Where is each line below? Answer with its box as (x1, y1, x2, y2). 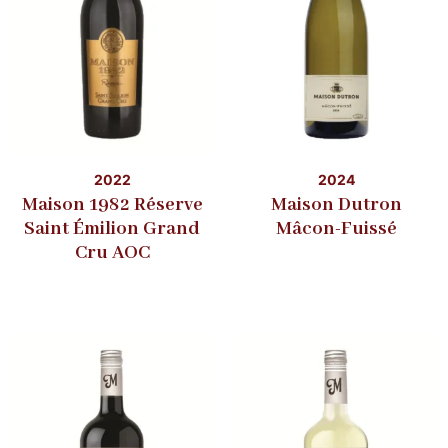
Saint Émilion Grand (24, 216, 200, 241)
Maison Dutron (270, 192, 402, 217)
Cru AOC (74, 240, 150, 265)
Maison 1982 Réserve (21, 192, 203, 217)
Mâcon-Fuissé (275, 216, 397, 241)
